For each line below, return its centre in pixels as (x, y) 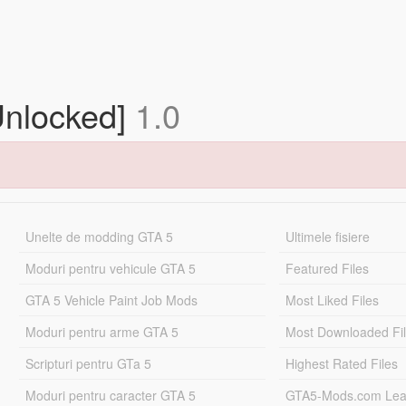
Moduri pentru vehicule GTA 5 (110, 268)
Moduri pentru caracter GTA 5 (110, 395)
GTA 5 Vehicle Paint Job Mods (111, 300)
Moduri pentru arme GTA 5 (101, 332)
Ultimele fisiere (328, 237)
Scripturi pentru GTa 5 (88, 363)
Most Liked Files (333, 300)
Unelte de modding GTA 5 (99, 237)
